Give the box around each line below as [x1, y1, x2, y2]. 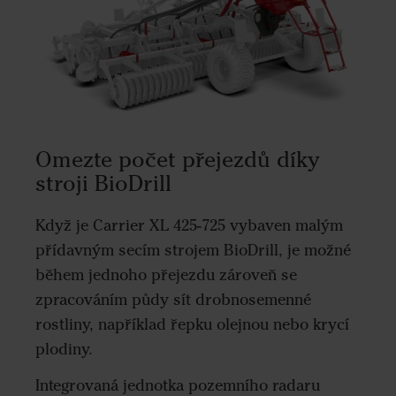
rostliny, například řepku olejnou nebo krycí [35, 315, 349, 335]
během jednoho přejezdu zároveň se [35, 265, 297, 286]
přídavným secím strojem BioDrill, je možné [35, 240, 351, 261]
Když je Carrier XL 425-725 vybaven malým [35, 216, 343, 236]
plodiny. [35, 339, 93, 360]
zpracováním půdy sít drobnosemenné [35, 290, 311, 310]
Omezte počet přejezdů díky [35, 146, 320, 173]
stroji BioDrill [35, 170, 171, 197]
